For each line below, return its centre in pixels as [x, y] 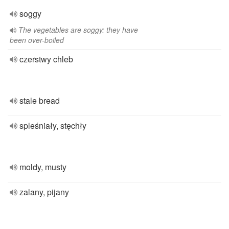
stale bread [40, 100]
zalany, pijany [44, 192]
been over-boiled [37, 40]
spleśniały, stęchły [53, 125]
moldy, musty [43, 167]
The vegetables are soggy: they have [78, 30]
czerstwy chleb [46, 59]
